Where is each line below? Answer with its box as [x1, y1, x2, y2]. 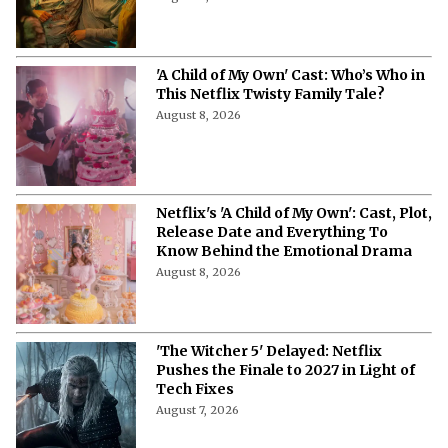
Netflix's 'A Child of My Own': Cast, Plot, [156, 203, 432, 222]
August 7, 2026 [156, 402, 239, 417]
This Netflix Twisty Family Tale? [156, 84, 385, 103]
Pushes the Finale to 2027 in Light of [156, 360, 415, 379]
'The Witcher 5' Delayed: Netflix [156, 341, 382, 360]
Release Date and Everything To [156, 222, 388, 241]
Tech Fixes [156, 379, 234, 398]
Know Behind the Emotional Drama [156, 241, 412, 260]
